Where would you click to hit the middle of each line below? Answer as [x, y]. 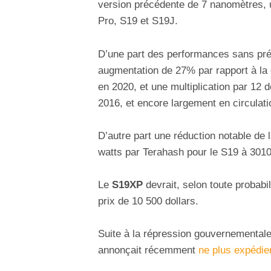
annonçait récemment [148, 250]
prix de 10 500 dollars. [148, 201]
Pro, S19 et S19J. [138, 21]
